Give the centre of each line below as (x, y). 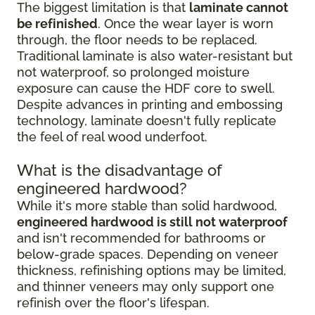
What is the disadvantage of (120, 170)
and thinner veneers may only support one (146, 287)
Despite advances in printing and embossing (150, 104)
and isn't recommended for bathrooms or (141, 238)
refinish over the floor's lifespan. (113, 303)
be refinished (57, 24)
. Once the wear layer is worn (186, 24)
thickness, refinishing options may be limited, (152, 270)
